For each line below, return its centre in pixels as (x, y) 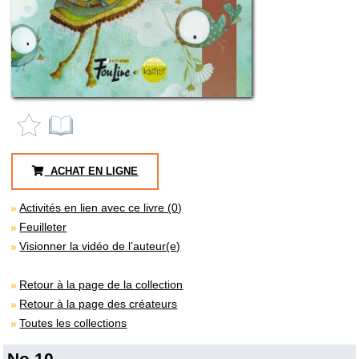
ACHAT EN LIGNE (91, 171)
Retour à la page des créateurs (99, 303)
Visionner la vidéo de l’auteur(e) (100, 246)
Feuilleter (43, 226)
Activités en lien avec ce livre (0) (101, 207)
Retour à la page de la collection (101, 284)
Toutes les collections (73, 323)
